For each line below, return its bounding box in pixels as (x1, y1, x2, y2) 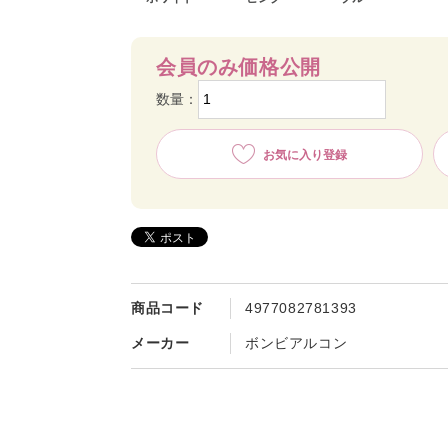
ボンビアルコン (245, 335, 348, 351)
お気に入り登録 (262, 148, 347, 162)
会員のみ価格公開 (156, 56, 321, 78)
